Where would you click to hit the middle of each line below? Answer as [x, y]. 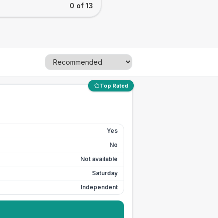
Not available [99, 159]
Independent [99, 187]
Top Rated [114, 86]
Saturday [105, 173]
